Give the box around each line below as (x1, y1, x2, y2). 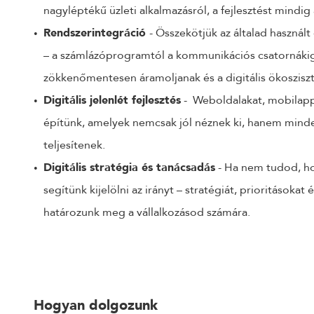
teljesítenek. (43, 137, 105, 153)
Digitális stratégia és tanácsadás (43, 160, 215, 175)
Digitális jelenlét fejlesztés (43, 93, 181, 108)
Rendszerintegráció (43, 25, 149, 41)
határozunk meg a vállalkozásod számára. (43, 205, 250, 220)
